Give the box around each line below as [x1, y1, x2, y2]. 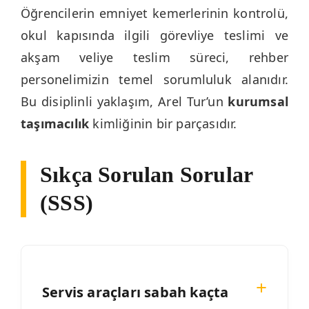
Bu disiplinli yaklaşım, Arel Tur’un [21, 92, 228, 110]
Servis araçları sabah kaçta [42, 283, 229, 302]
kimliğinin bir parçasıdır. [89, 114, 237, 132]
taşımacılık [21, 114, 90, 132]
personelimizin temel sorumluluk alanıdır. [21, 70, 288, 88]
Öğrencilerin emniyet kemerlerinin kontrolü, [21, 4, 288, 21]
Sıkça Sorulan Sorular [40, 162, 254, 188]
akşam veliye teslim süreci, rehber [21, 48, 288, 66]
